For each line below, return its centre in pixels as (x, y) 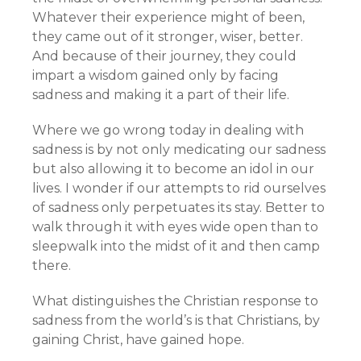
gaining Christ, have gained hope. (138, 340)
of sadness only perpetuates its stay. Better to (178, 207)
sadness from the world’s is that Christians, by (176, 320)
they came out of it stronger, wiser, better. (168, 37)
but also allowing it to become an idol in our (173, 169)
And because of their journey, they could (164, 56)
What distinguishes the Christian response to (175, 301)
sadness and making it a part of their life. (161, 95)
